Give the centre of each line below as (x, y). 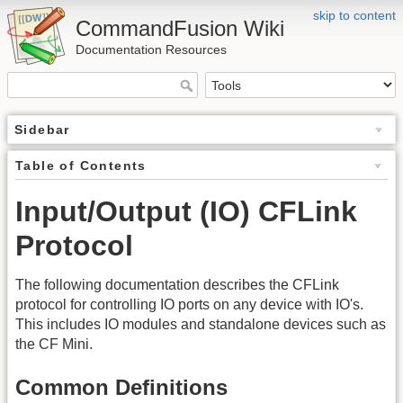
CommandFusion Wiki (180, 28)
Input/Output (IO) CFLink (186, 212)
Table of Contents (81, 166)
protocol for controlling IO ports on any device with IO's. (189, 305)
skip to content (354, 15)
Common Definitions (121, 387)
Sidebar (42, 130)
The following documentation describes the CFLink (177, 285)
